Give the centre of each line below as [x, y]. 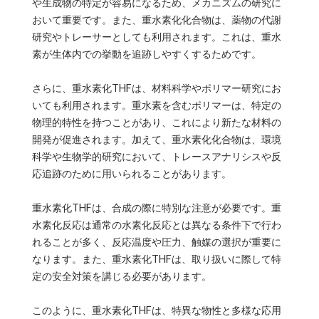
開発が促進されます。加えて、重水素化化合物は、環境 [156, 139]
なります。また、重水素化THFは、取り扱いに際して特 [156, 259]
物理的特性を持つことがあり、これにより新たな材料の [156, 122]
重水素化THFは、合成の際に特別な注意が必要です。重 [156, 208]
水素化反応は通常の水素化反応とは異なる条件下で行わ [156, 225]
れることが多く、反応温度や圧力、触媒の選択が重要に [156, 242]
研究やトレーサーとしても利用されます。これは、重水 [156, 37]
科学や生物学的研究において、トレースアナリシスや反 [156, 156]
